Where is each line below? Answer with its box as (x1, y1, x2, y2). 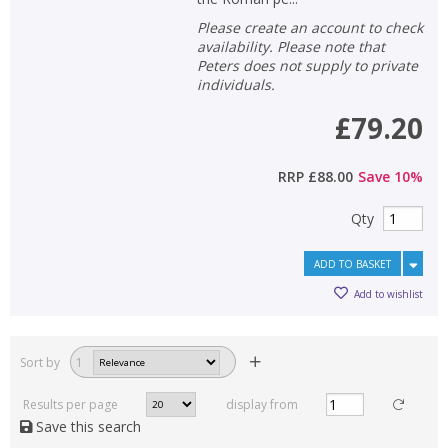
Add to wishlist (354, 286, 423, 301)
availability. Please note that (196, 37, 385, 57)
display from (223, 396, 298, 414)
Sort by (20, 353, 60, 371)
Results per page (20, 396, 118, 414)
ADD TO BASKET (314, 257, 391, 272)
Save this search (32, 417, 141, 437)
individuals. (196, 75, 275, 95)
